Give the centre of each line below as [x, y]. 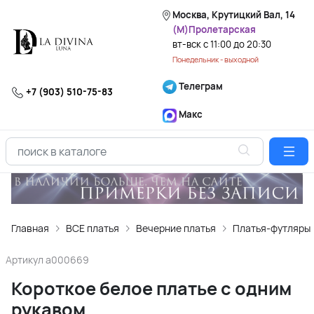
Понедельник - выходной [216, 60]
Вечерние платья [176, 228]
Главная [30, 228]
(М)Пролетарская [214, 29]
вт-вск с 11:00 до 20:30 [222, 44]
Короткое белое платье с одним [151, 289]
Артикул [26, 260]
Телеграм [200, 86]
